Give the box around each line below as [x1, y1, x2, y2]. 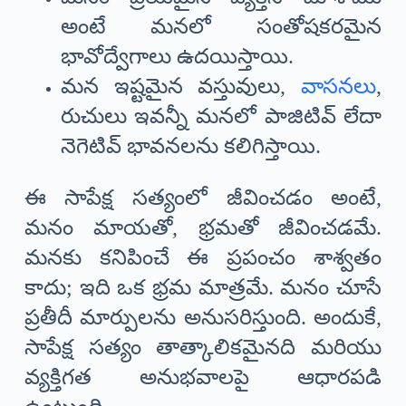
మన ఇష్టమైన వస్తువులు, [60, 73, 302, 98]
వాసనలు [301, 73, 377, 98]
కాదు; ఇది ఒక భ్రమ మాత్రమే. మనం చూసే [24, 275, 382, 299]
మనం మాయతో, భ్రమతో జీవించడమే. [24, 215, 382, 239]
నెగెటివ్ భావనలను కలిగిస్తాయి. [60, 133, 321, 158]
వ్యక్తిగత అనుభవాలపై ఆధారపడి [24, 364, 382, 389]
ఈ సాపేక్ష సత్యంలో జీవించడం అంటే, [24, 185, 382, 209]
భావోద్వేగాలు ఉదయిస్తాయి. [60, 43, 294, 68]
